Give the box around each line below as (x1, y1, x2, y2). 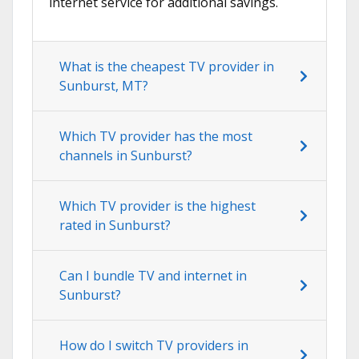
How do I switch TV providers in (59, 337, 248, 355)
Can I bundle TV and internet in (59, 267, 247, 285)
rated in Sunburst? (59, 216, 171, 235)
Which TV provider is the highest (59, 197, 256, 216)
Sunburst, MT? (59, 77, 148, 95)
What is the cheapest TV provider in (59, 58, 274, 76)
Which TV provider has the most (59, 127, 252, 146)
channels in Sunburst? (59, 147, 192, 165)
